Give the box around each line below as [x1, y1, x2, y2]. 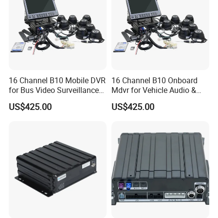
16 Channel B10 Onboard [111, 75, 198, 86]
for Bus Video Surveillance [9, 85, 99, 96]
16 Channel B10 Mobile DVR [9, 75, 106, 86]
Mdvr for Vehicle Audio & [111, 85, 196, 96]
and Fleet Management [9, 94, 89, 106]
